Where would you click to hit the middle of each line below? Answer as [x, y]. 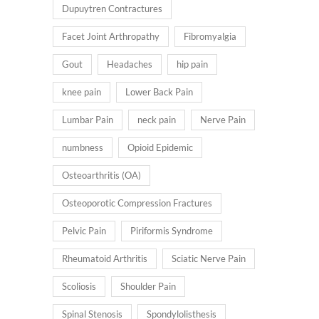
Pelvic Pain [84, 231]
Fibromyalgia [210, 37]
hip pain [192, 64]
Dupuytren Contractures [112, 9]
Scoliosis [79, 287]
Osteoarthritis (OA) [101, 176]
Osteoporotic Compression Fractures [137, 203]
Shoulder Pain [148, 287]
